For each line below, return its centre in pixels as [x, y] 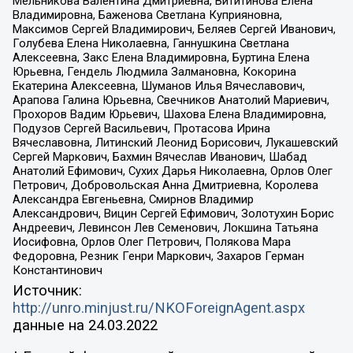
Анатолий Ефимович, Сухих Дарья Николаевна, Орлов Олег [172, 171]
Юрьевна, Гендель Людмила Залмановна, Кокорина [154, 72]
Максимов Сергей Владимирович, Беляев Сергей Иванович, [174, 30]
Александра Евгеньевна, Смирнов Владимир [133, 200]
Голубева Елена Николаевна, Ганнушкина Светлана [150, 44]
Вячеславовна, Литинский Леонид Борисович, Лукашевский [175, 143]
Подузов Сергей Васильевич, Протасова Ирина [141, 129]
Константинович [57, 271]
